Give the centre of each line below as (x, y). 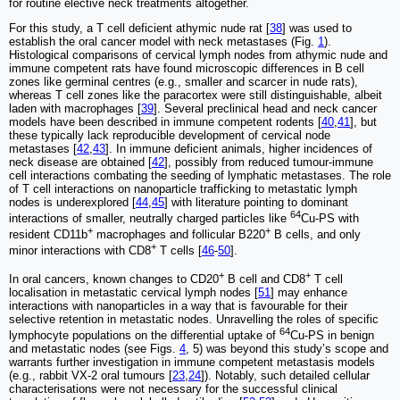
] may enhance (309, 292)
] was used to (317, 28)
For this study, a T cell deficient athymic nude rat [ (139, 28)
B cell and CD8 (265, 279)
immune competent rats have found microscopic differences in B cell (187, 68)
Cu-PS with (330, 218)
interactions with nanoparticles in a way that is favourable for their (178, 305)
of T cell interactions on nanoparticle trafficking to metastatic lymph (183, 188)
